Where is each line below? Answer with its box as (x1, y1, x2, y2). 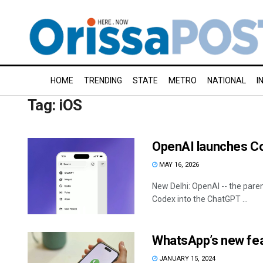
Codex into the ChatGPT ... (152, 194, 248, 204)
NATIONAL (207, 76, 246, 85)
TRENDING (84, 76, 122, 85)
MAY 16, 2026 (157, 161, 199, 168)
